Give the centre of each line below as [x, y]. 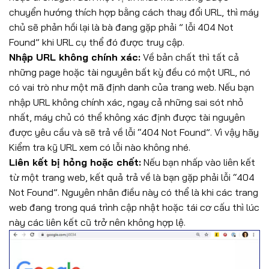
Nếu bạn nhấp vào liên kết [198, 162]
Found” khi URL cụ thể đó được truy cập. [97, 42]
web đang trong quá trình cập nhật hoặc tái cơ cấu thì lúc [134, 207]
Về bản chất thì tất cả [190, 57]
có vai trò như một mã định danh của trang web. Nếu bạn [131, 87]
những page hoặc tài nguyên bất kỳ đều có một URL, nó [130, 72]
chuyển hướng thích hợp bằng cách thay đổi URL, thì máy [134, 12]
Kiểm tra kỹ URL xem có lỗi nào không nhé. [100, 147]
